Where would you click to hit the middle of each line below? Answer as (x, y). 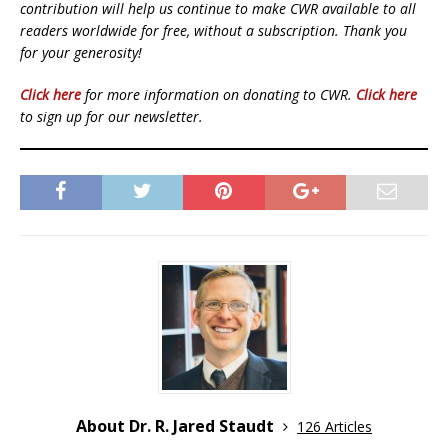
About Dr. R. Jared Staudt (177, 425)
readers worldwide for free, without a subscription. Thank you (213, 30)
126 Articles (334, 426)
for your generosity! (81, 52)
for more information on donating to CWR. (218, 94)
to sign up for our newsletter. (111, 116)
